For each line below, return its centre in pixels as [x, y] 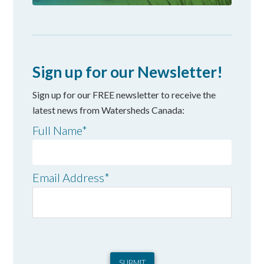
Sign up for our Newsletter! [128, 72]
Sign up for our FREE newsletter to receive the [124, 95]
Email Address [69, 177]
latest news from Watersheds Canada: [109, 110]
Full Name [57, 130]
